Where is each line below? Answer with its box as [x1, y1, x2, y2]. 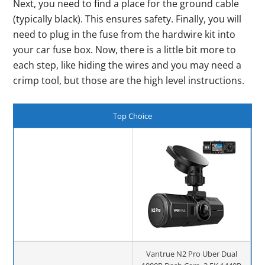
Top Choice [113, 110, 152, 121]
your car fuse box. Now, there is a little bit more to [13, 43, 237, 56]
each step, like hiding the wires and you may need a [13, 58, 242, 72]
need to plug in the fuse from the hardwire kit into [13, 27, 236, 41]
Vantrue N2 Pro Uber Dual [146, 248, 237, 259]
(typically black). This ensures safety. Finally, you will [13, 12, 242, 25]
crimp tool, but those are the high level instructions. [13, 73, 245, 87]
